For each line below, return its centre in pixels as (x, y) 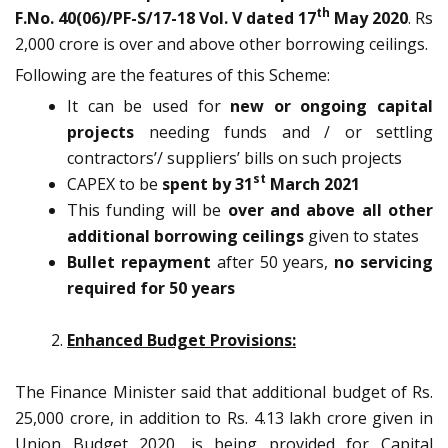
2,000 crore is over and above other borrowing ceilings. (221, 43)
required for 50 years (151, 287)
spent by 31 (207, 183)
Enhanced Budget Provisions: (181, 339)
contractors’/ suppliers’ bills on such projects (234, 157)
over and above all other (330, 209)
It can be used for (149, 105)
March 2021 (313, 183)
